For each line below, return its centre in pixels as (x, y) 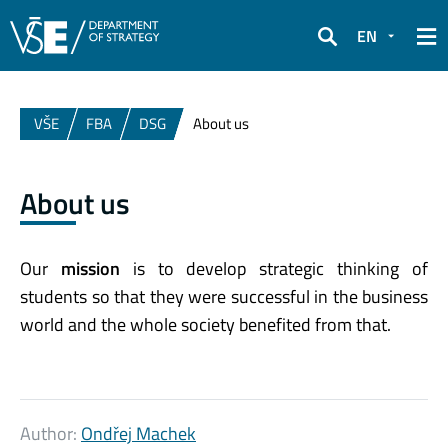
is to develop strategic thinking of (274, 268)
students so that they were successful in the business (224, 296)
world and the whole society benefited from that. (205, 324)
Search (341, 49)
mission (90, 268)
